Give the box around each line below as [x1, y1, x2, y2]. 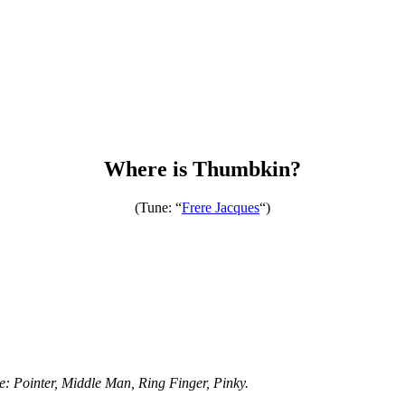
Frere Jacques [182, 199, 259, 215]
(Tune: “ [135, 199, 182, 215]
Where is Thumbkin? [104, 156, 301, 181]
